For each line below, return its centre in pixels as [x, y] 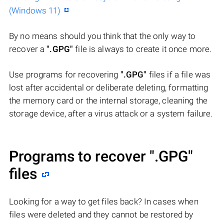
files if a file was [179, 75]
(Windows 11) [35, 11]
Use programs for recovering [65, 75]
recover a [28, 49]
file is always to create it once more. [142, 49]
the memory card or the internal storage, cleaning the [108, 101]
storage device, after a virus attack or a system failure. [111, 114]
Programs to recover [79, 156]
